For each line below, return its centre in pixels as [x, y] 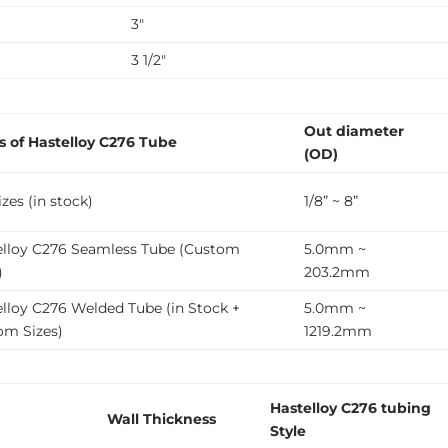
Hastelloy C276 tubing [351, 407]
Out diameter [354, 130]
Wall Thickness [162, 418]
